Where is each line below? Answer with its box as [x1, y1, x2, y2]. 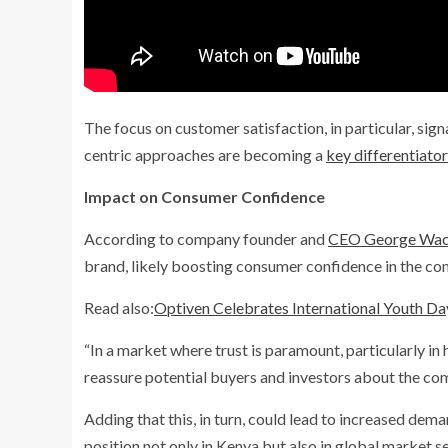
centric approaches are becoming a [84, 145, 326, 165]
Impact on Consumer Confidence [84, 187, 325, 207]
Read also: [84, 298, 154, 318]
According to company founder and [84, 229, 328, 249]
